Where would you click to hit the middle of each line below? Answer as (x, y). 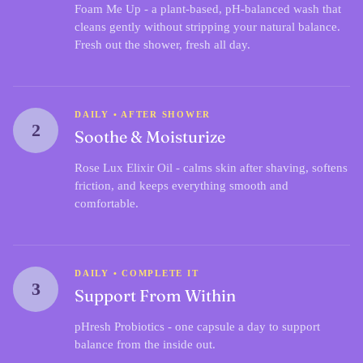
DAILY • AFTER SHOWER (143, 115)
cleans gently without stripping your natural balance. (207, 26)
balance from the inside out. (145, 344)
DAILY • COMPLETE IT (137, 273)
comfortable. (107, 203)
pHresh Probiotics (120, 326)
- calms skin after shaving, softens (260, 167)
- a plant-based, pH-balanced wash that (241, 9)
